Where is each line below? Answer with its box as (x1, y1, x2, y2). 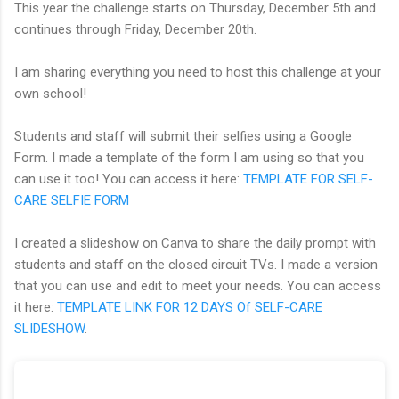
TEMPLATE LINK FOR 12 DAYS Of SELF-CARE (57, 298, 322, 315)
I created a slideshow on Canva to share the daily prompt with (14, 234, 376, 251)
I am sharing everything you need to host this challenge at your (14, 63, 381, 80)
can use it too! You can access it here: (14, 170, 243, 187)
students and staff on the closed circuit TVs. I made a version (14, 256, 378, 273)
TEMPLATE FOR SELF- (243, 170, 373, 187)
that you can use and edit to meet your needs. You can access (14, 277, 381, 294)
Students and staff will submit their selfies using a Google (14, 127, 352, 144)
